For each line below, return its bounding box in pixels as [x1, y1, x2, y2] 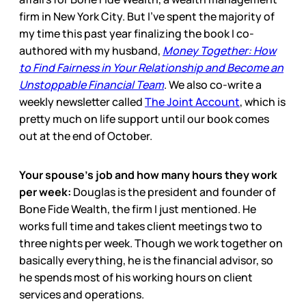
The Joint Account [145, 94, 240, 109]
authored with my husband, [19, 42, 163, 58]
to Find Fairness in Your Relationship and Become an [19, 59, 283, 75]
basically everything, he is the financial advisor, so [19, 252, 273, 268]
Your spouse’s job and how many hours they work [19, 167, 277, 182]
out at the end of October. [19, 128, 152, 143]
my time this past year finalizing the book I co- [19, 25, 254, 41]
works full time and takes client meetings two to [19, 218, 262, 234]
